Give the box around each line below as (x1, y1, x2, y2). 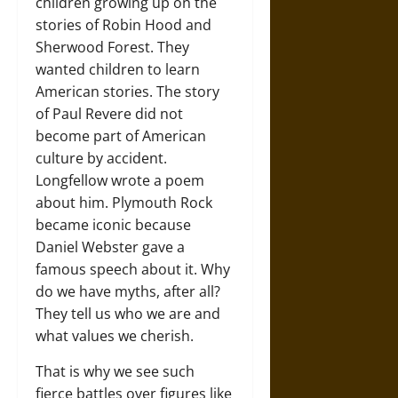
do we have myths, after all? (36, 282, 220, 302)
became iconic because (36, 215, 191, 235)
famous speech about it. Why (36, 259, 230, 280)
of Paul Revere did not (36, 104, 183, 124)
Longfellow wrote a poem (36, 171, 204, 191)
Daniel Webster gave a (36, 237, 185, 258)
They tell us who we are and (36, 304, 220, 324)
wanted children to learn (36, 60, 200, 80)
